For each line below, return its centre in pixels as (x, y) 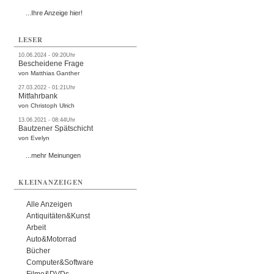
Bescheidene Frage (51, 64)
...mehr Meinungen (54, 155)
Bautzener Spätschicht (56, 128)
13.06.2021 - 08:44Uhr (47, 120)
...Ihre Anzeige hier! (54, 13)
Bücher (39, 251)
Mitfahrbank (38, 96)
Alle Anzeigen (50, 204)
